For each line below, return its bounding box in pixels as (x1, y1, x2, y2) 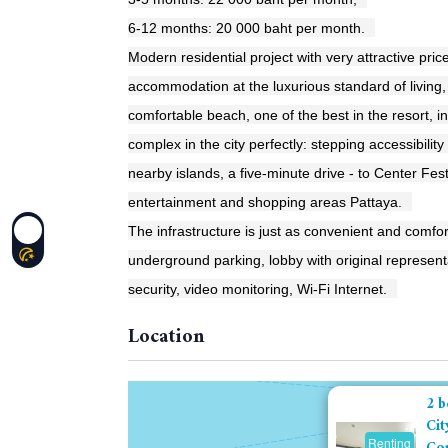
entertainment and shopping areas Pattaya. (128, 194, 402, 211)
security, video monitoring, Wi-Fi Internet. (128, 281, 387, 298)
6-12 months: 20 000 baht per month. (128, 20, 365, 37)
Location (128, 320, 205, 356)
